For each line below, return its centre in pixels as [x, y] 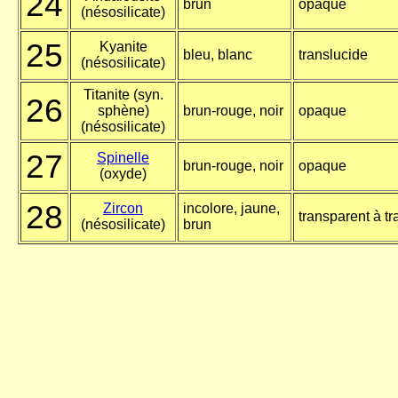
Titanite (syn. [123, 95]
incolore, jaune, [231, 209]
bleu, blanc [218, 55]
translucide [333, 55]
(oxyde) [123, 174]
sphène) [123, 111]
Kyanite [123, 47]
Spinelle [123, 158]
